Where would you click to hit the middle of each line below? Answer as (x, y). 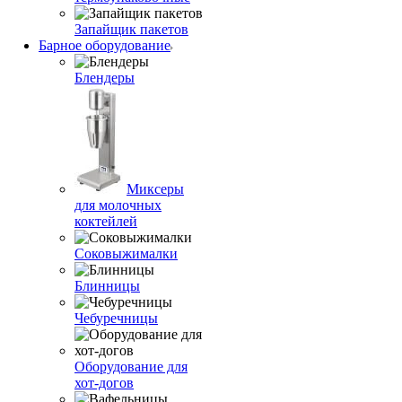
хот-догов (104, 383)
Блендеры (105, 78)
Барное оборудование (105, 45)
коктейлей (106, 221)
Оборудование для (131, 367)
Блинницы (107, 286)
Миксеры (155, 189)
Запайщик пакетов (131, 29)
